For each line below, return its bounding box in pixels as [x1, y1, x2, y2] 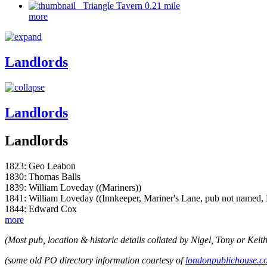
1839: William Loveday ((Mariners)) [5, 182, 141, 193]
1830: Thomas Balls [5, 171, 80, 182]
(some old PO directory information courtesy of [5, 254, 185, 265]
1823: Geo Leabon [5, 160, 76, 171]
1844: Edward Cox [5, 203, 77, 214]
